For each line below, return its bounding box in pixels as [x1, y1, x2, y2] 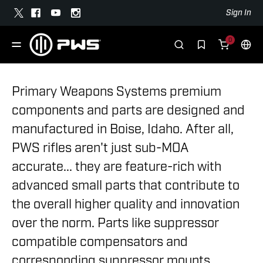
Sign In [226, 8, 251, 18]
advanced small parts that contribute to [12, 177, 240, 193]
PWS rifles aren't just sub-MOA [12, 140, 188, 156]
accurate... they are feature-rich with [12, 159, 221, 174]
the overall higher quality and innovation [12, 196, 240, 212]
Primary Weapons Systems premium [12, 83, 221, 99]
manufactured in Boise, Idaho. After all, [12, 121, 234, 137]
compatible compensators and [12, 234, 188, 249]
